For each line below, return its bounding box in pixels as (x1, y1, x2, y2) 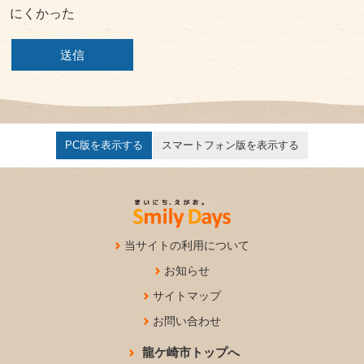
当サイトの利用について (123, 238, 249, 252)
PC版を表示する (64, 138, 143, 151)
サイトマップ (152, 288, 221, 302)
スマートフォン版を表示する (161, 138, 299, 151)
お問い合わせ (152, 314, 221, 327)
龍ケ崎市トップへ (142, 344, 240, 359)
